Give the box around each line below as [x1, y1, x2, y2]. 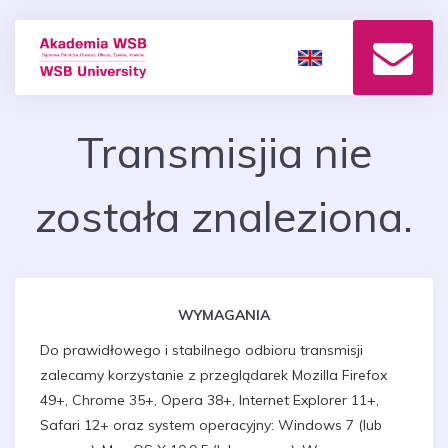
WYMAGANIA [178, 306, 270, 324]
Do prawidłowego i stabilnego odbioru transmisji [40, 341, 363, 359]
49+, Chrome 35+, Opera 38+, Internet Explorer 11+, [40, 391, 379, 409]
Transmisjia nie [76, 125, 372, 179]
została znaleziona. [35, 189, 413, 243]
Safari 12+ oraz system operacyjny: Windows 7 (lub [40, 416, 382, 434]
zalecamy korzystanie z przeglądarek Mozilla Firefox [40, 366, 387, 384]
